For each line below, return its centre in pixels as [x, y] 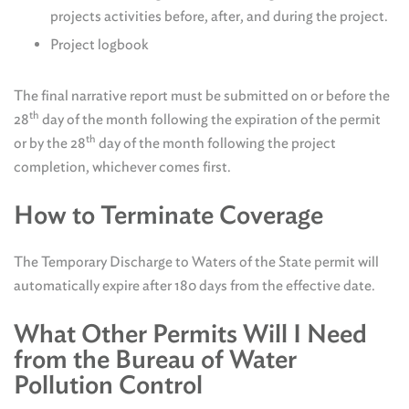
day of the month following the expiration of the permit [210, 119]
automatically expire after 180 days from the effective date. [194, 285]
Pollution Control [108, 384]
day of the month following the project [216, 143]
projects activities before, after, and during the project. [219, 16]
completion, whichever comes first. [122, 167]
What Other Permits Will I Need [190, 333]
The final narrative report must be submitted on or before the [202, 95]
